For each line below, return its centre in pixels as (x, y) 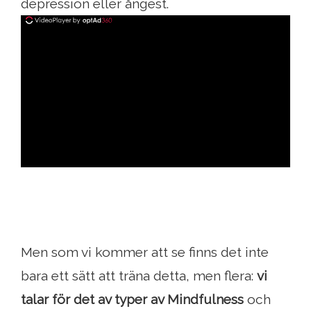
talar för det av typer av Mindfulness (132, 300)
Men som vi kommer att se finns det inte (145, 252)
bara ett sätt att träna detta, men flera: (139, 276)
